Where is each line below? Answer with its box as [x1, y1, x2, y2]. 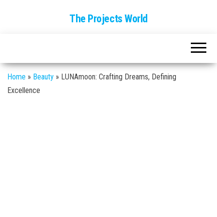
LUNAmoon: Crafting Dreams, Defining [61, 72, 176, 81]
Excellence [7, 86, 40, 95]
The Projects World [69, 13, 148, 25]
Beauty [33, 72, 54, 81]
